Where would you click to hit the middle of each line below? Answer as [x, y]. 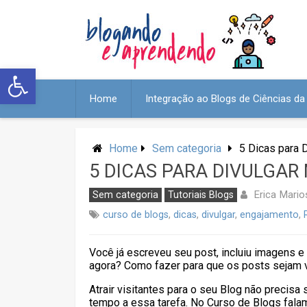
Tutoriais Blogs [201, 195]
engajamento [269, 215]
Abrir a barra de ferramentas [140, 75]
